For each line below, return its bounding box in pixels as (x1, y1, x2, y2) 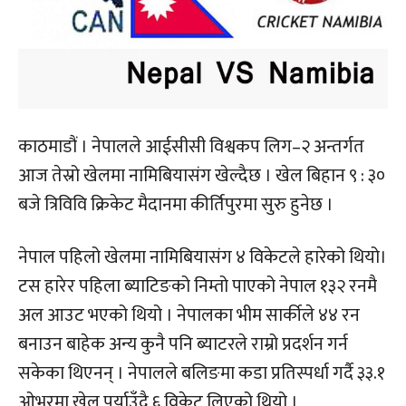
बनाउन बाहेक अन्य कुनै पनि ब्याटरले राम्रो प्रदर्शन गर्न (18, 328, 348, 360)
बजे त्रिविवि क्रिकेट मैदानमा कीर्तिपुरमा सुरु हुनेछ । (18, 188, 333, 220)
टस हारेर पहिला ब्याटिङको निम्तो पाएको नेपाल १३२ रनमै (18, 270, 377, 302)
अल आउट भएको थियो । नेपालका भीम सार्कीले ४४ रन (18, 299, 360, 331)
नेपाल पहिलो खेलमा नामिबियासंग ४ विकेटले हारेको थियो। (18, 241, 387, 273)
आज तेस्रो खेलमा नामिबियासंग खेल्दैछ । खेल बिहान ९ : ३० (18, 159, 385, 191)
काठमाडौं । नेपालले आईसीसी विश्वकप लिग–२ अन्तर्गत (18, 130, 364, 162)
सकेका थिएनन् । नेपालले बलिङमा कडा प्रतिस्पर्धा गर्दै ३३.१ (18, 357, 385, 389)
